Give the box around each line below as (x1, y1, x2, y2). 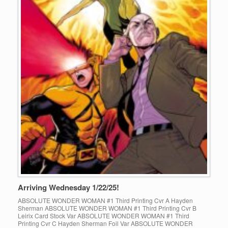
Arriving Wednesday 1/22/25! (18, 182, 119, 193)
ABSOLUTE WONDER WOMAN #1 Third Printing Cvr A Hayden (18, 196, 193, 205)
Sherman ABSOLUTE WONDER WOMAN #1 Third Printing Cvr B (18, 204, 196, 213)
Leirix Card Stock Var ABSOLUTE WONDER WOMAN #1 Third (18, 211, 189, 220)
